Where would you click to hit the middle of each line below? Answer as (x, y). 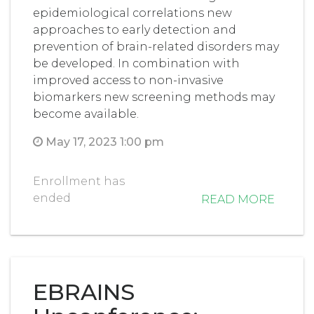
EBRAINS (84, 292)
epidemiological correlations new (132, 13)
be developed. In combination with (136, 63)
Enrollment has (79, 181)
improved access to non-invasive (128, 80)
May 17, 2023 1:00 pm (103, 142)
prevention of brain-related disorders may (156, 46)
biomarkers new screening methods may (154, 97)
